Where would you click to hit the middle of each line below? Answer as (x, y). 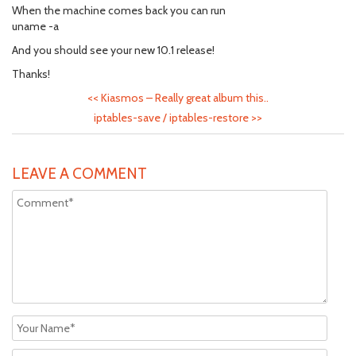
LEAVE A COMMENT (79, 174)
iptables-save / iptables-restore (172, 118)
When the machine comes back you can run (119, 10)
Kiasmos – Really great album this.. (185, 98)
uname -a (35, 26)
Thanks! (31, 74)
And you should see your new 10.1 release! (113, 50)
